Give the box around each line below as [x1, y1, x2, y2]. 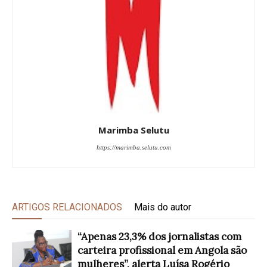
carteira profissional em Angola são [77, 243, 247, 257]
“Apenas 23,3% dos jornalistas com [77, 229, 241, 243]
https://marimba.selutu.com [96, 143, 171, 151]
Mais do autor [134, 201, 191, 213]
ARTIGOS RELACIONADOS [12, 201, 122, 213]
